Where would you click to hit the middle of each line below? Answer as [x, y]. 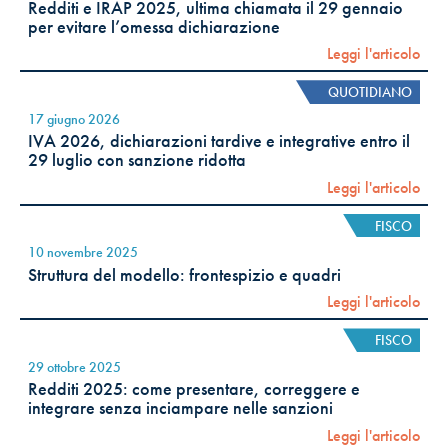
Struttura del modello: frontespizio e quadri [184, 274]
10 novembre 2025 [83, 252]
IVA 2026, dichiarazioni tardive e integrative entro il [219, 141]
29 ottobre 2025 [74, 367]
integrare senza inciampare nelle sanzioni [180, 408]
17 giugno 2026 [74, 118]
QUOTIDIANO [370, 92]
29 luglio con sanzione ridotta [137, 160]
